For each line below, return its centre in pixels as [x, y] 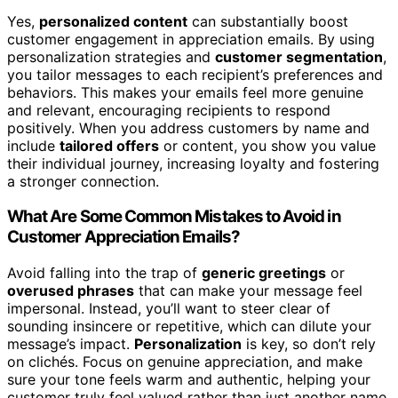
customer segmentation [299, 56]
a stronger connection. [83, 181]
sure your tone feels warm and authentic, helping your [189, 379]
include [33, 145]
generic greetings [264, 272]
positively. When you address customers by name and [188, 127]
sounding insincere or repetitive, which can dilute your [189, 326]
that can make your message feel [248, 290]
